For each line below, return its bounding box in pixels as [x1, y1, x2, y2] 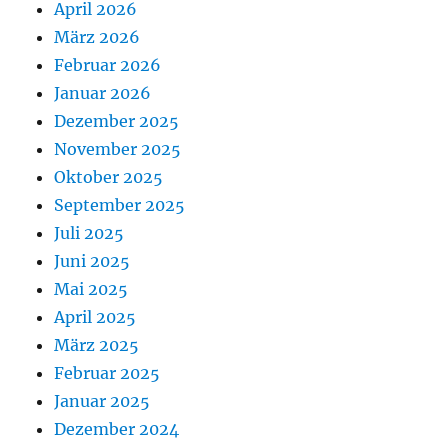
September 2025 [54, 195, 186, 216]
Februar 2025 [54, 363, 161, 384]
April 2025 [54, 307, 137, 328]
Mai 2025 [54, 279, 129, 300]
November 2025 [54, 139, 182, 160]
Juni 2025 [54, 251, 131, 272]
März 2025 [54, 335, 140, 356]
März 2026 [54, 27, 141, 48]
